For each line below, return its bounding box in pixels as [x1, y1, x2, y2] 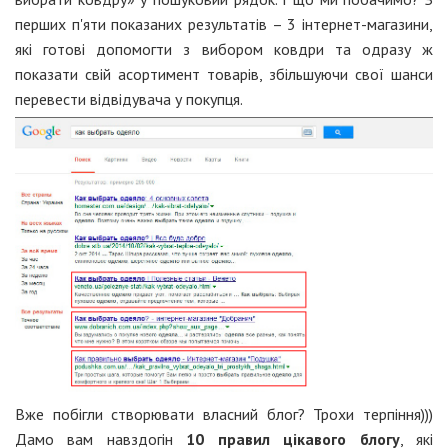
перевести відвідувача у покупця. [15, 88, 243, 109]
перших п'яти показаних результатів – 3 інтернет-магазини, [15, 13, 433, 34]
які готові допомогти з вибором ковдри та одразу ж [15, 38, 433, 59]
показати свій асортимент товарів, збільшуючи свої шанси [15, 63, 433, 84]
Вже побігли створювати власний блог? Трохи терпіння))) [15, 404, 433, 425]
